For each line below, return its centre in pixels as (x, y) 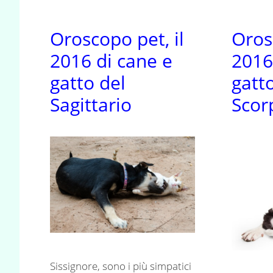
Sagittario (91, 104)
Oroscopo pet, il (117, 38)
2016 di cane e (111, 60)
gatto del (88, 82)
